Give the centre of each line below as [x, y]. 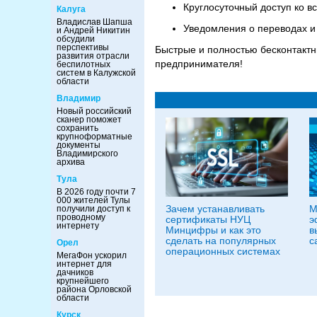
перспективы [83, 47]
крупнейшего [83, 281]
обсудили [76, 39]
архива [71, 162]
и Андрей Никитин [93, 30]
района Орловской [94, 289]
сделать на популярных [221, 241]
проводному [81, 217]
